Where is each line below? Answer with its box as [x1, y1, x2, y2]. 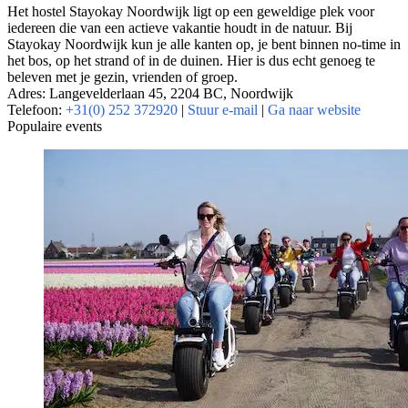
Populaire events [7, 117, 102, 134]
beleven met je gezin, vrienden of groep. [7, 68, 238, 85]
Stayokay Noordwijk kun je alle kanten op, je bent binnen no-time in [7, 36, 401, 52]
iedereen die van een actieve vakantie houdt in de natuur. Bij [7, 19, 352, 36]
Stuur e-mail [188, 101, 258, 117]
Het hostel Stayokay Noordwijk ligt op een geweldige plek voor [7, 3, 374, 19]
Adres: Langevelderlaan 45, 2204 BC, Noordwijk [7, 85, 293, 101]
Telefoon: [7, 101, 66, 117]
